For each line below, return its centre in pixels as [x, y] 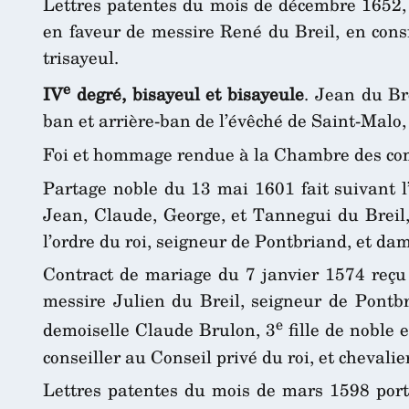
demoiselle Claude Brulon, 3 [160, 330]
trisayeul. [81, 57]
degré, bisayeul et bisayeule [187, 94]
